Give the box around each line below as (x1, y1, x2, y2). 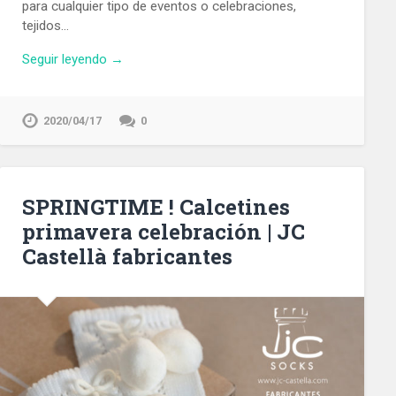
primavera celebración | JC (21, 217, 305, 247)
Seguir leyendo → (21, 51, 124, 68)
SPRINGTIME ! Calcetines (21, 193, 290, 222)
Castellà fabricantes (21, 242, 232, 271)
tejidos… (21, 17, 69, 34)
